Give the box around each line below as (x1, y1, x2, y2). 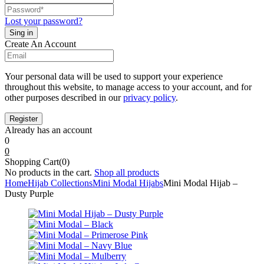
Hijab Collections (28, 178, 93, 189)
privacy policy (123, 93, 176, 103)
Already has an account (5, 125, 92, 136)
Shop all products (94, 167, 159, 178)
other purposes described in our (5, 93, 123, 103)
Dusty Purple (5, 189, 54, 199)
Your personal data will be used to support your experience (5, 71, 223, 82)
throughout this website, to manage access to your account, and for (5, 82, 252, 93)
